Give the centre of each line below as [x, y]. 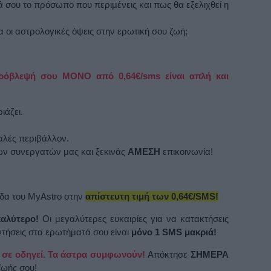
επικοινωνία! [186, 152]
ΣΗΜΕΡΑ [209, 254]
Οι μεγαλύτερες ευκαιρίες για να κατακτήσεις [135, 219]
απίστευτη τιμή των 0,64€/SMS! [152, 196]
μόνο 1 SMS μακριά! [174, 232]
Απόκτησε [169, 254]
